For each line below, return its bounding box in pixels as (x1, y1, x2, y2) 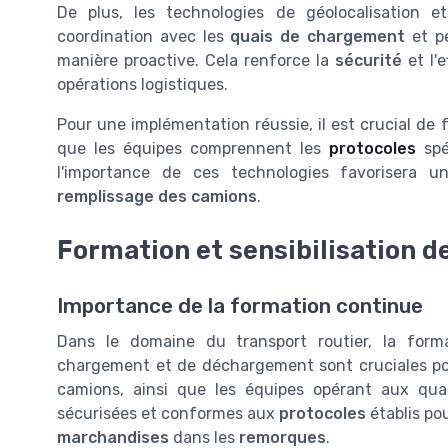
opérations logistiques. (57, 74, 228, 94)
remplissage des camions (57, 186, 257, 206)
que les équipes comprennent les (57, 138, 329, 158)
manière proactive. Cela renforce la (57, 50, 335, 70)
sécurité (335, 50, 402, 70)
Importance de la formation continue (57, 293, 423, 318)
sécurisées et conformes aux (57, 403, 279, 423)
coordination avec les (57, 26, 231, 46)
